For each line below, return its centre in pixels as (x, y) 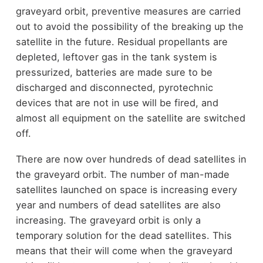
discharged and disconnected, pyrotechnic (114, 87)
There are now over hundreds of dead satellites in (131, 159)
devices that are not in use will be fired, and (117, 102)
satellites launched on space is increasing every (126, 190)
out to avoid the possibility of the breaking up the (129, 26)
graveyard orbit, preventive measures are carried (128, 11)
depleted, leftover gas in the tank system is (116, 57)
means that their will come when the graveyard (124, 251)
